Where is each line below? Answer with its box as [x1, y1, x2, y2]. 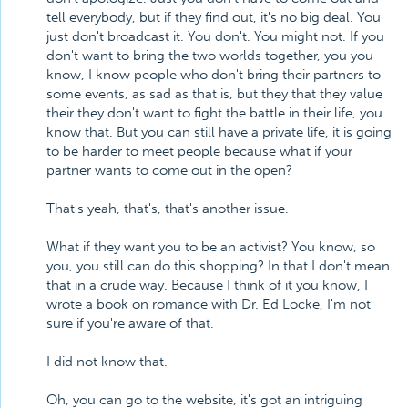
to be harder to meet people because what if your [46, 143, 352, 159]
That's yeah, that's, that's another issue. [46, 200, 289, 217]
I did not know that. [46, 353, 168, 370]
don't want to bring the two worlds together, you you [46, 47, 373, 64]
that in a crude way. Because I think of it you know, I [46, 277, 368, 293]
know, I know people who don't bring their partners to [46, 66, 381, 83]
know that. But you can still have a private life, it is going [46, 124, 392, 140]
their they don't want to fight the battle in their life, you [46, 105, 382, 121]
